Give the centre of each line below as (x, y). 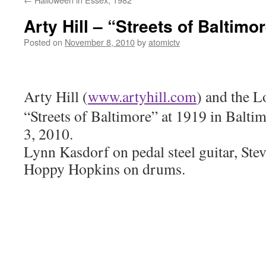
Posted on (43, 42)
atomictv (164, 42)
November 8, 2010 (100, 42)
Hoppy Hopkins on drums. (104, 169)
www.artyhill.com (142, 96)
